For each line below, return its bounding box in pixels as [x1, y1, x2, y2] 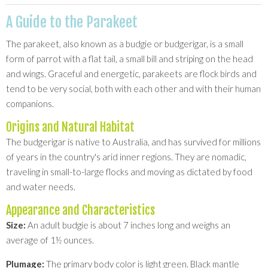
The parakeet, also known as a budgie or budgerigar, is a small [6, 38, 243, 50]
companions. [6, 98, 54, 109]
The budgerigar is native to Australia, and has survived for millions [6, 136, 261, 148]
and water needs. [6, 181, 75, 193]
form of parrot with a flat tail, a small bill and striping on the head [6, 53, 253, 65]
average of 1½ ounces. [6, 234, 94, 246]
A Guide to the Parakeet [6, 13, 138, 32]
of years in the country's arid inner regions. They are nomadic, [6, 151, 246, 163]
